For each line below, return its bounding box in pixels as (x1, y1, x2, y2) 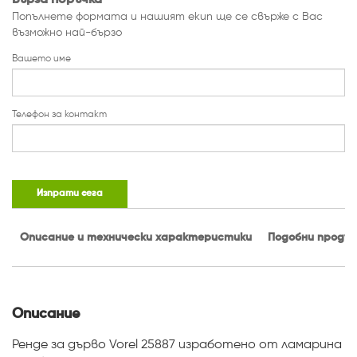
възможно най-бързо (12, 26, 122, 38)
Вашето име (12, 53, 71, 64)
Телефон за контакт (12, 109, 107, 120)
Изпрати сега (37, 188, 103, 198)
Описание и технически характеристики (20, 231, 252, 243)
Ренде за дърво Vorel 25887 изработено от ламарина (12, 338, 342, 351)
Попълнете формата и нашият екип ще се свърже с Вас (12, 10, 323, 22)
